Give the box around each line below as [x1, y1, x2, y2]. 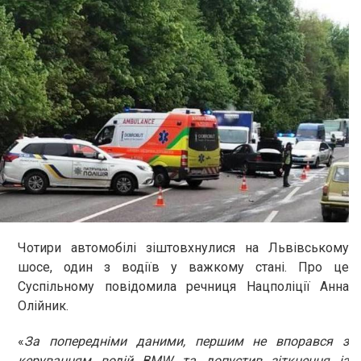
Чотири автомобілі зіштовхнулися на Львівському [18, 239, 349, 255]
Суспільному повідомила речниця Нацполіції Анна [18, 278, 349, 294]
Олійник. [18, 297, 68, 313]
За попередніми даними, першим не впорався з [24, 333, 349, 349]
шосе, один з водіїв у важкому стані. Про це [18, 259, 349, 275]
